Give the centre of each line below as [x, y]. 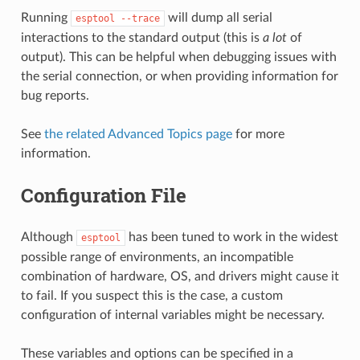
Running [45, 17]
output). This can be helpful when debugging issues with [178, 57]
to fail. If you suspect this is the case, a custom [151, 295]
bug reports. [55, 95]
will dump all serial [218, 17]
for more [258, 134]
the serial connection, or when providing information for [179, 76]
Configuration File [103, 195]
